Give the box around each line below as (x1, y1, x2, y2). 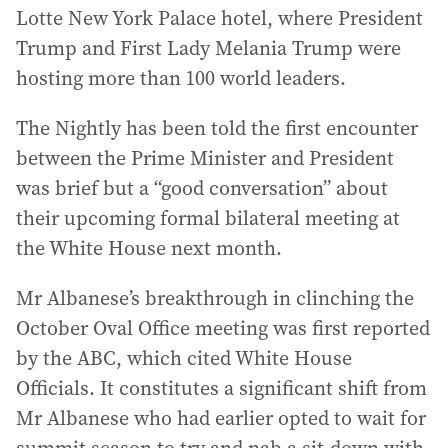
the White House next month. (16, 234, 282, 263)
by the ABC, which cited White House (16, 344, 352, 373)
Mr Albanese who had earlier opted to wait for (16, 404, 426, 433)
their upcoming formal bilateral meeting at (16, 204, 400, 233)
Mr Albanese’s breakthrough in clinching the (16, 284, 414, 313)
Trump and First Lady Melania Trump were (16, 34, 401, 63)
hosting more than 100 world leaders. (16, 64, 346, 93)
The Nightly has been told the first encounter (16, 114, 418, 143)
